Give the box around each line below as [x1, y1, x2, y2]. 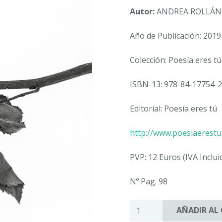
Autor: [129, 5, 155, 17]
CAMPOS [129, 199, 162, 211]
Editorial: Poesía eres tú [129, 103, 217, 114]
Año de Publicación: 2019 [129, 30, 221, 41]
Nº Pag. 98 [129, 175, 167, 187]
